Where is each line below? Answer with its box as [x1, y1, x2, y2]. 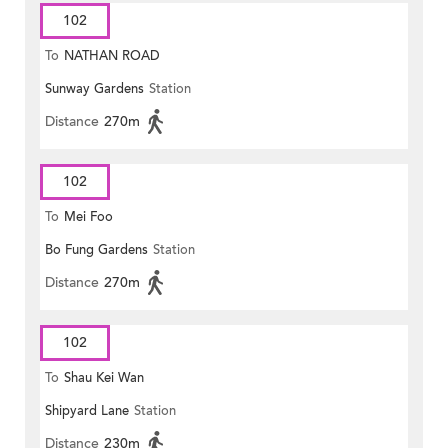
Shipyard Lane [45, 402, 129, 421]
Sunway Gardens [45, 80, 144, 99]
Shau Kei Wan [64, 369, 144, 388]
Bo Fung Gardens [45, 241, 148, 260]
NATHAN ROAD [64, 47, 160, 66]
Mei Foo [64, 208, 113, 227]
